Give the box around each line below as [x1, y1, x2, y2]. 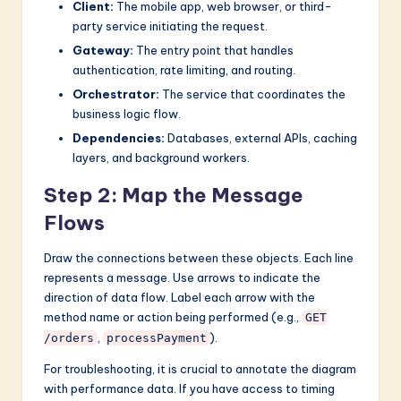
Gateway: [73, 42, 133, 57]
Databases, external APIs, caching [165, 130, 357, 145]
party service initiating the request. [73, 18, 268, 33]
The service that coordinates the [159, 86, 346, 101]
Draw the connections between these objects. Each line [44, 250, 354, 265]
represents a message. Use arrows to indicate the [44, 269, 320, 285]
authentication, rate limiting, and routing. [73, 62, 295, 77]
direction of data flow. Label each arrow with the [44, 289, 315, 304]
